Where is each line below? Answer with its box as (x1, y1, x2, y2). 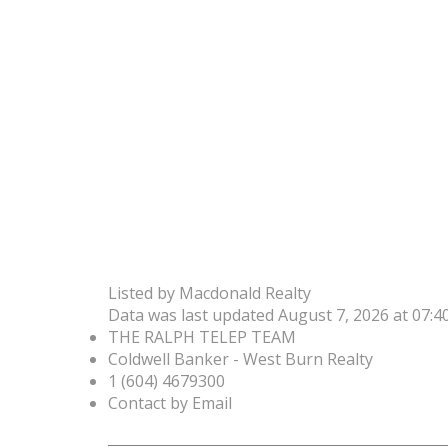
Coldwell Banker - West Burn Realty (107, 347, 373, 370)
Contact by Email (107, 391, 232, 414)
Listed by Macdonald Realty (107, 281, 311, 304)
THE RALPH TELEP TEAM (107, 325, 296, 348)
